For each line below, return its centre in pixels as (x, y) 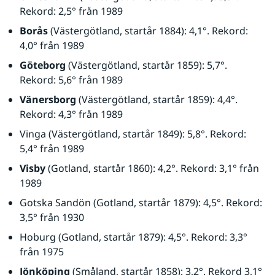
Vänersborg (48, 99)
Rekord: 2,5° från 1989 (71, 11)
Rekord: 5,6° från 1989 (71, 80)
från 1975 (42, 252)
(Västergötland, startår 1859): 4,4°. (157, 99)
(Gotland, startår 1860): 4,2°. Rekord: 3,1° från (152, 168)
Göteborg (43, 65)
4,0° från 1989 (52, 45)
